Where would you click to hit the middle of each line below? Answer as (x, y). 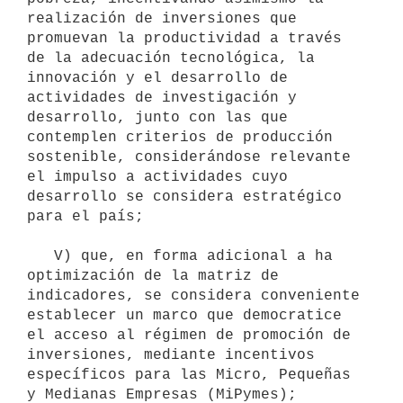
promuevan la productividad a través (184, 38)
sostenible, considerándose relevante (189, 157)
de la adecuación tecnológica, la (171, 58)
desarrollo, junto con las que (157, 117)
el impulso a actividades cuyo (157, 177)
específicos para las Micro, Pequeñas (189, 375)
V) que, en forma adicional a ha (40, 256)
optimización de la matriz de (153, 276)
